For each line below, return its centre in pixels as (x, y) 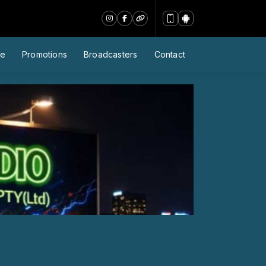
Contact (170, 54)
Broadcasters (110, 54)
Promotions (44, 54)
